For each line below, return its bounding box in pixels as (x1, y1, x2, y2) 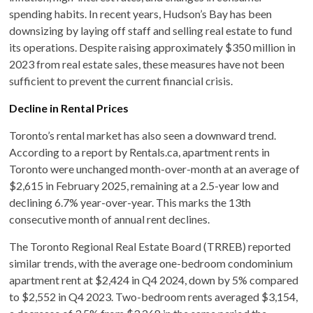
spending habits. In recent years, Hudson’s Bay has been (9, 6, 272, 20)
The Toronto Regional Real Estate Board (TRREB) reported (9, 239, 291, 253)
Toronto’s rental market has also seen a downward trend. (9, 128, 277, 142)
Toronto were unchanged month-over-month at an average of (9, 161, 300, 175)
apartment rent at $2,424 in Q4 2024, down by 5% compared (9, 272, 299, 286)
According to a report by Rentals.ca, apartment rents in (9, 145, 270, 159)
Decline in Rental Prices (9, 101, 129, 115)
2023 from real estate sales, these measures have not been (9, 57, 285, 71)
